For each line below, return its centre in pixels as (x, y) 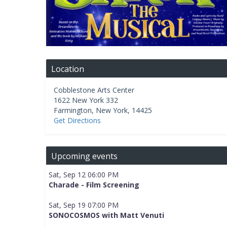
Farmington (72, 110)
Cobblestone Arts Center (94, 90)
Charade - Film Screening (94, 185)
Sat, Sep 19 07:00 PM (83, 205)
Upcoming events (84, 156)
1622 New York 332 (86, 100)
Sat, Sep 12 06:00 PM (83, 175)
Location (67, 69)
